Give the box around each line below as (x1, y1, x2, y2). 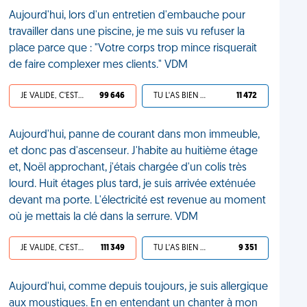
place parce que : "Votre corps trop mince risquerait (9, 43, 258, 54)
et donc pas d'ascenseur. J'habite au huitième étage (9, 146, 258, 157)
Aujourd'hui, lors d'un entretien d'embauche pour (9, 10, 246, 21)
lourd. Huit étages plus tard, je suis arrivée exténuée (9, 179, 256, 190)
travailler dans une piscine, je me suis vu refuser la (9, 27, 245, 38)
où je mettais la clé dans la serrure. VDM (9, 212, 199, 223)
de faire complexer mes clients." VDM (9, 60, 188, 71)
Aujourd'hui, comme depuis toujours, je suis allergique (9, 282, 269, 293)
